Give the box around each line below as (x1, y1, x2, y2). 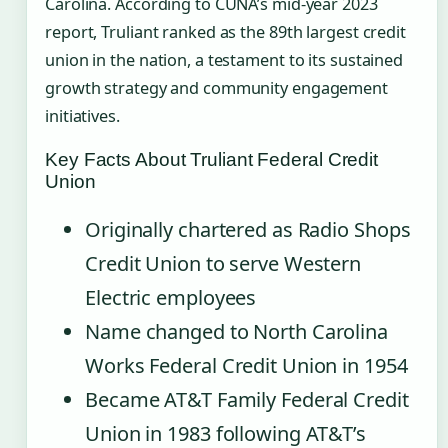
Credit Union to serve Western (85, 249, 362, 277)
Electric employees (85, 283, 257, 311)
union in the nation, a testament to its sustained (45, 48, 404, 71)
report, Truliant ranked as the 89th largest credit (45, 20, 406, 43)
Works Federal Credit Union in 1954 (85, 351, 408, 379)
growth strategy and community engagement (45, 76, 388, 99)
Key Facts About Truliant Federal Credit (45, 148, 379, 170)
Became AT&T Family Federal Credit (85, 385, 409, 413)
